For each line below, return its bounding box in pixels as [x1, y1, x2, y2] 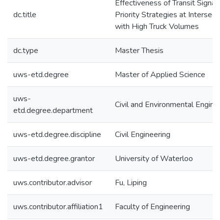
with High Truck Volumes [115, 21, 199, 32]
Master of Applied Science [115, 69, 205, 80]
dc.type [13, 45, 38, 56]
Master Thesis [115, 45, 164, 56]
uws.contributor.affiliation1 [13, 201, 103, 212]
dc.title [13, 9, 36, 20]
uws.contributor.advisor [13, 177, 92, 188]
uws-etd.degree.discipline [13, 129, 101, 140]
